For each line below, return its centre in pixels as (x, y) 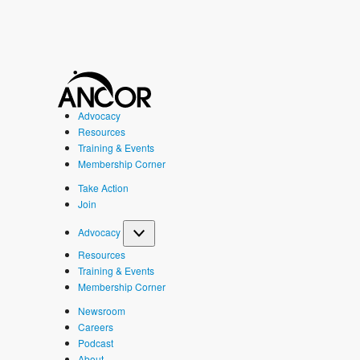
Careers (96, 327)
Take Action (103, 188)
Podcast (96, 343)
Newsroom (102, 311)
